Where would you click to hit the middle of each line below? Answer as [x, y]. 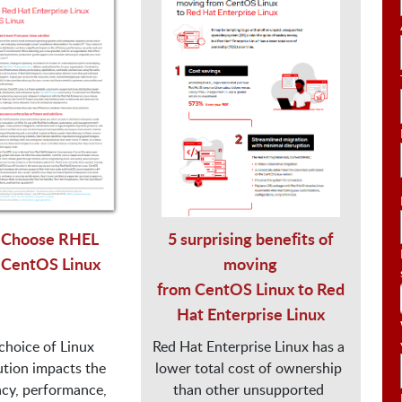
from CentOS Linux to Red [250, 288]
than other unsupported [249, 389]
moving [251, 263]
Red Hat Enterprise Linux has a [249, 346]
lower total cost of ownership [249, 367]
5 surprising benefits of [251, 238]
